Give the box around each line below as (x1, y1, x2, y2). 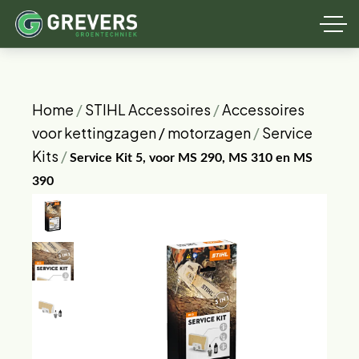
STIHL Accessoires (85, 100, 211, 119)
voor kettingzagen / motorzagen (32, 123, 251, 142)
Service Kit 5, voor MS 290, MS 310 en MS (70, 151, 313, 164)
